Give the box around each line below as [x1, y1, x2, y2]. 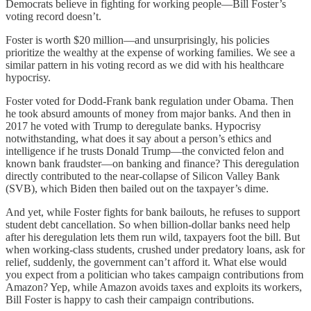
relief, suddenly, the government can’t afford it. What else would [6, 256, 287, 269]
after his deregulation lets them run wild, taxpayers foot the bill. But [6, 231, 300, 244]
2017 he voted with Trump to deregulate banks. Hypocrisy [6, 120, 261, 133]
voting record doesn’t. [6, 10, 101, 23]
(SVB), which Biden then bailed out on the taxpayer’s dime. [6, 183, 269, 195]
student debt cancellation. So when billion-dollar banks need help [6, 219, 290, 231]
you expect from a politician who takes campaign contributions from [6, 269, 303, 281]
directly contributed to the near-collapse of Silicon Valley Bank [6, 170, 280, 183]
